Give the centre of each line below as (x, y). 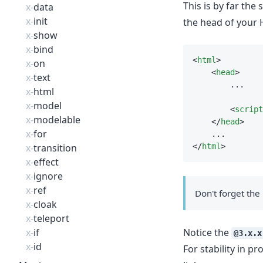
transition (55, 148)
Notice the (207, 232)
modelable (57, 120)
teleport (51, 218)
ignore (48, 176)
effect (46, 162)
